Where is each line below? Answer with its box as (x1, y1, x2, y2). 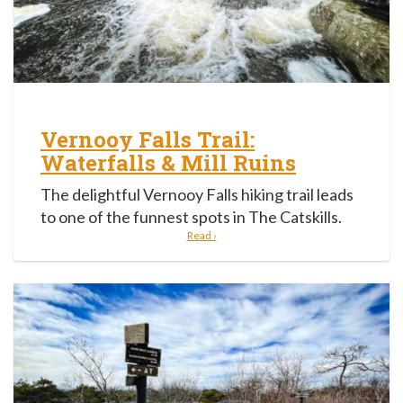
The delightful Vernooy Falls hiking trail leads (40, 184, 354, 204)
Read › (186, 228, 217, 242)
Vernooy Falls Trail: (40, 124, 255, 154)
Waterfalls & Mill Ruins (40, 148, 296, 177)
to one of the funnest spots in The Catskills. (40, 206, 342, 227)
